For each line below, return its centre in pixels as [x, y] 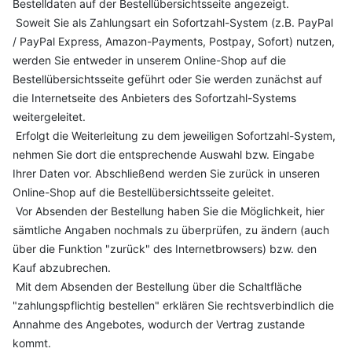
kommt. [32, 343]
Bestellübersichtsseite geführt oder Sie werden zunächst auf [167, 79]
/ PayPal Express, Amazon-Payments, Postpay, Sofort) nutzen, [174, 41]
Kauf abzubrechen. [62, 268]
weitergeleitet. [49, 117]
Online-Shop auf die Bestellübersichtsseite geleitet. [143, 192]
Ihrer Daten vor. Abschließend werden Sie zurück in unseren [166, 173]
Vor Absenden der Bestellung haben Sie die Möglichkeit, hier [169, 211]
